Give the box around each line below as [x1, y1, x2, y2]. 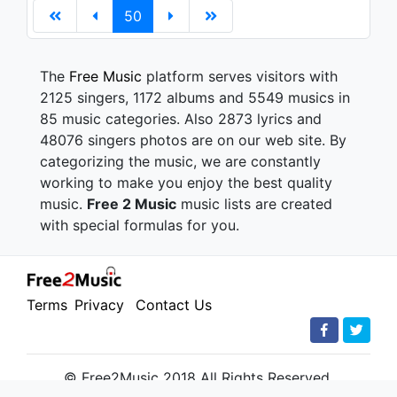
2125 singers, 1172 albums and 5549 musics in [40, 89, 350, 107]
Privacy [74, 296, 124, 314]
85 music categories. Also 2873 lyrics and [40, 110, 322, 128]
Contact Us [136, 296, 212, 314]
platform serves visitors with [142, 67, 338, 86]
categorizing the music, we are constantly [40, 152, 321, 171]
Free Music [69, 67, 142, 86]
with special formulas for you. [40, 216, 239, 235]
